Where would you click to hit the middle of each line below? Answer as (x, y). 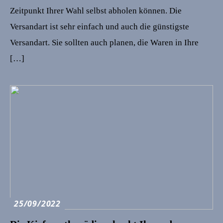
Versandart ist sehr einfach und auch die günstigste (100, 26)
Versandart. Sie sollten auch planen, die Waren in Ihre (104, 42)
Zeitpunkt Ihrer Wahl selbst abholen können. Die (96, 10)
